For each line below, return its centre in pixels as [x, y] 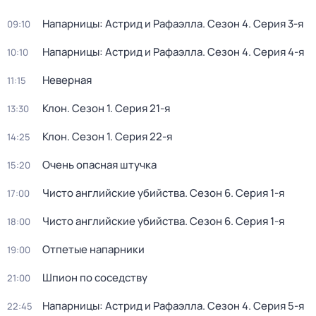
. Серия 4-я [276, 52]
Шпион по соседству [95, 278]
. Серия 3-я [276, 24]
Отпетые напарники [93, 249]
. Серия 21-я [140, 108]
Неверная [67, 80]
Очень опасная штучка [99, 165]
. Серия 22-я [141, 136]
